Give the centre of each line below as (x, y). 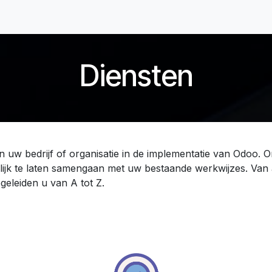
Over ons (166, 17)
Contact (219, 17)
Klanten (123, 17)
